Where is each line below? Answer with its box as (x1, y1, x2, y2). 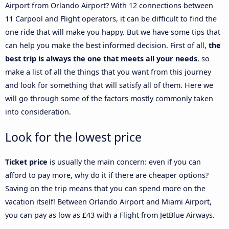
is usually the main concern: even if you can (48, 157, 201, 167)
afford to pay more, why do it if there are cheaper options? (5, 170, 209, 180)
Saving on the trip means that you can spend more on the (5, 184, 205, 194)
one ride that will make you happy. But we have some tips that (5, 27, 220, 37)
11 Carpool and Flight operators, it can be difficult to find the (5, 14, 217, 24)
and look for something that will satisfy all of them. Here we (5, 80, 213, 90)
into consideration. (5, 107, 71, 117)
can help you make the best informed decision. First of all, (5, 40, 209, 51)
